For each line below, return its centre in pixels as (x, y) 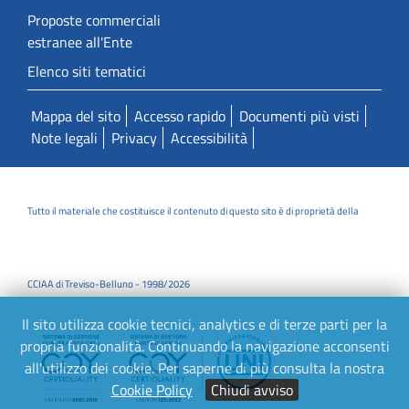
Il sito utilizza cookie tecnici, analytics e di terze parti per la (204, 324)
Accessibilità (209, 138)
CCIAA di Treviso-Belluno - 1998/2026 (109, 284)
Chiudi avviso (252, 390)
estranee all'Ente (80, 42)
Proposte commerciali (94, 21)
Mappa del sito (76, 116)
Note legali (64, 138)
